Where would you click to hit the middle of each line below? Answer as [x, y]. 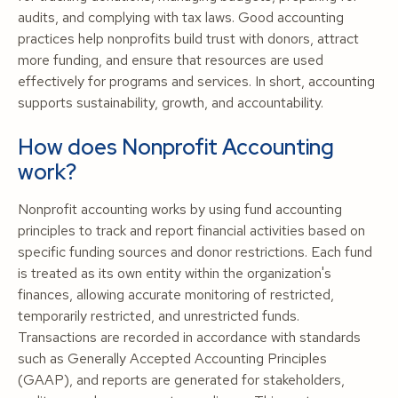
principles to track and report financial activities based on [191, 231]
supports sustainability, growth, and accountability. [171, 103]
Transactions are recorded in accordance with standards [189, 337]
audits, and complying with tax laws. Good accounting [181, 17]
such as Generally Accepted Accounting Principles [172, 358]
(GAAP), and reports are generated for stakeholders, [181, 380]
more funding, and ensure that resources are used [171, 60]
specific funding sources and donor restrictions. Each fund [195, 252]
